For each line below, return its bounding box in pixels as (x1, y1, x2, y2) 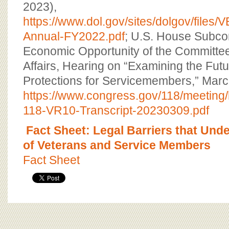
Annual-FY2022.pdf (23, 30, 125, 43)
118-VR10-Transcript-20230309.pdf (23, 104, 209, 117)
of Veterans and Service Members (23, 139, 211, 152)
